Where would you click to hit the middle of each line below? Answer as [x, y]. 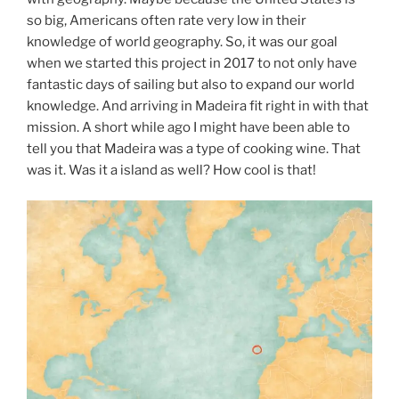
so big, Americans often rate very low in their [167, 20]
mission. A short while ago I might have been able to [188, 127]
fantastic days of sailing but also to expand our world [191, 84]
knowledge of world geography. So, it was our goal [182, 41]
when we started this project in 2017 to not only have [192, 63]
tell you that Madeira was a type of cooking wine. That [194, 148]
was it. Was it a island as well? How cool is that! [171, 170]
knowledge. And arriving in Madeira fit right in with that [198, 106]
